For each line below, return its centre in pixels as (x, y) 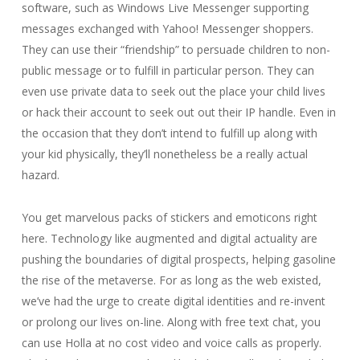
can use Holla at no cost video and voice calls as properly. (171, 343)
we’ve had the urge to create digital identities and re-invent (173, 301)
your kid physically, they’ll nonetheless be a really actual (164, 154)
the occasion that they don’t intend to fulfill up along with (169, 133)
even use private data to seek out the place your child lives (173, 91)
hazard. (40, 175)
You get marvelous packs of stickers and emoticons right (169, 217)
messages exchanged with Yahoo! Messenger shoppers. (167, 29)
